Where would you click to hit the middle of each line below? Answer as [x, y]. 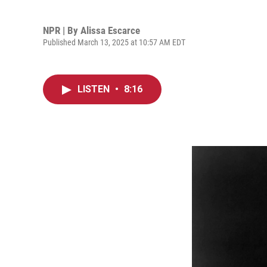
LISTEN [95, 89]
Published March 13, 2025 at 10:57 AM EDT [114, 42]
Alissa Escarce [110, 30]
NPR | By [62, 30]
